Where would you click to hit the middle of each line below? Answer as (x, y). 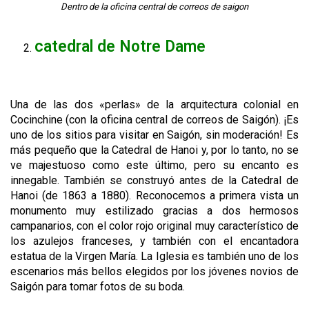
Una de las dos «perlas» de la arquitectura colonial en (154, 105)
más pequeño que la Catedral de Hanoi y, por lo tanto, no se (154, 150)
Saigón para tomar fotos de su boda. (98, 287)
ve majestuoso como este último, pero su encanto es (154, 166)
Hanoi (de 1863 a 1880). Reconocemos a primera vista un (154, 196)
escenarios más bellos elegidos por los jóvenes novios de (154, 272)
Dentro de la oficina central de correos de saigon (154, 7)
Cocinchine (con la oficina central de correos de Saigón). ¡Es (154, 120)
